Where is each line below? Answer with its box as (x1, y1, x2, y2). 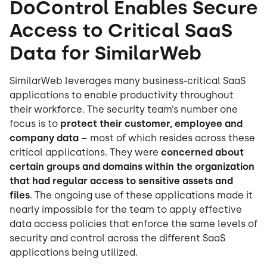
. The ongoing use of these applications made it (30, 190, 253, 201)
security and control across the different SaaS (10, 232, 225, 244)
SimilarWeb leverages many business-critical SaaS (10, 75, 246, 86)
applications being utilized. (10, 247, 138, 258)
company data (10, 132, 79, 144)
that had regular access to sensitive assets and (10, 175, 233, 187)
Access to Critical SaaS (10, 19, 232, 42)
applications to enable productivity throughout (10, 89, 234, 101)
